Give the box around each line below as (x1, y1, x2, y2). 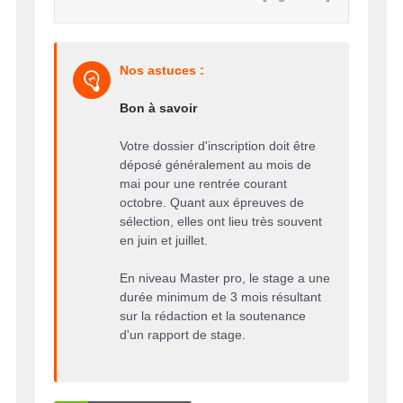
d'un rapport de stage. (119, 327, 246, 342)
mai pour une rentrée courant (119, 175, 287, 191)
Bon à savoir (119, 100, 197, 115)
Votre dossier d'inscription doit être (119, 138, 316, 153)
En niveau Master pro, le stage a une (119, 270, 330, 285)
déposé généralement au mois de (119, 157, 311, 172)
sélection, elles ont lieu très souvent (119, 213, 322, 228)
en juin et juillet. (119, 232, 208, 247)
